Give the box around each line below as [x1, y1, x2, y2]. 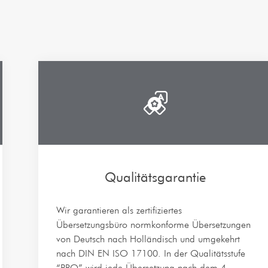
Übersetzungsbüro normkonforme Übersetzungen [56, 219, 251, 230]
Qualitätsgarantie [105, 169, 206, 185]
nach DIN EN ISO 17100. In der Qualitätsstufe [56, 248, 246, 259]
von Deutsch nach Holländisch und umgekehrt [56, 233, 240, 245]
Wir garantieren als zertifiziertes [56, 205, 182, 216]
